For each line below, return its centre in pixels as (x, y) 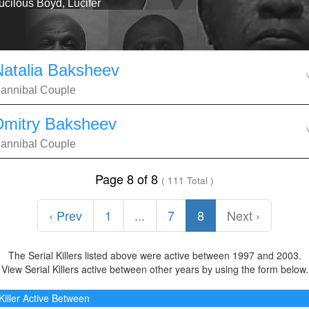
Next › (244, 215)
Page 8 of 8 (129, 179)
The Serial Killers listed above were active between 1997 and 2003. (154, 255)
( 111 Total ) (188, 180)
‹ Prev (66, 215)
